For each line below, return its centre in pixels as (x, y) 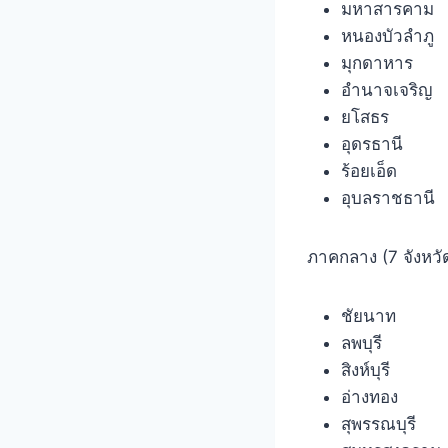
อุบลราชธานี (388, 197)
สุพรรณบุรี (378, 423)
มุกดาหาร (377, 62)
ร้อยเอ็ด (369, 170)
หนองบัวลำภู (387, 35)
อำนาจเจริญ (386, 89)
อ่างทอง (369, 396)
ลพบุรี (361, 342)
